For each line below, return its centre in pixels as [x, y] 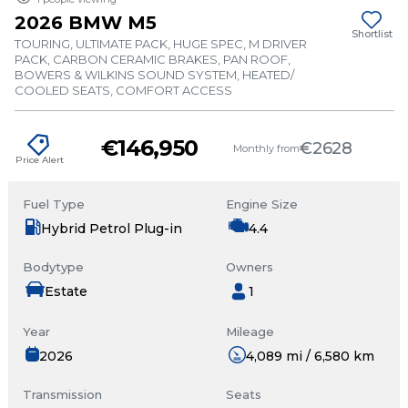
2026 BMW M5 [86, 23]
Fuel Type [54, 204]
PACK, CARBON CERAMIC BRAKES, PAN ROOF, [153, 59]
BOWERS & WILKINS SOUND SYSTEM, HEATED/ [154, 75]
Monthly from [267, 148]
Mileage [250, 331]
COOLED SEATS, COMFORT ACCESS [123, 90]
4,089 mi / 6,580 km [310, 356]
